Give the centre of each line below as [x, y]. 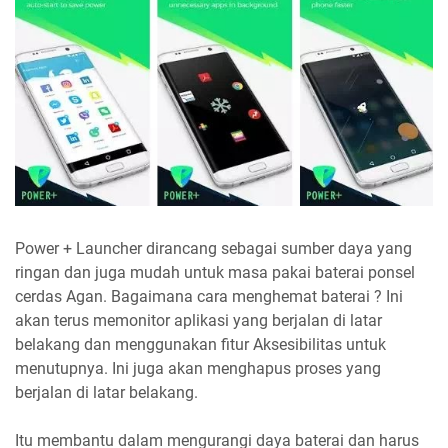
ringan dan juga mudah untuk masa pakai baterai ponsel [215, 272]
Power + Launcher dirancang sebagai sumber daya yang [213, 248]
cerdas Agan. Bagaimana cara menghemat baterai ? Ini [209, 296]
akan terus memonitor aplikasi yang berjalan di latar [198, 320]
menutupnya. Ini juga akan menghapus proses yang [198, 368]
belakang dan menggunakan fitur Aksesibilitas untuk [200, 344]
